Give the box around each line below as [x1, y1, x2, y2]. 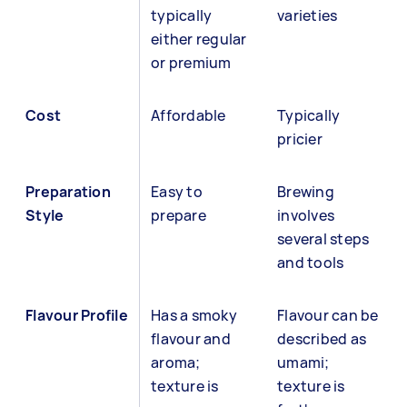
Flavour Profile [25, 305, 128, 325]
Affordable [151, 105, 226, 125]
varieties [277, 5, 338, 25]
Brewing [277, 182, 334, 202]
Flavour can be [277, 305, 379, 325]
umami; [277, 352, 330, 372]
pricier [277, 129, 323, 149]
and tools [277, 253, 344, 273]
